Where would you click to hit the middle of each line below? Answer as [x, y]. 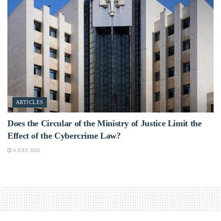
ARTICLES [30, 102]
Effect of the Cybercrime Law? [64, 136]
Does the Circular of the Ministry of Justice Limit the [105, 124]
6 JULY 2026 [26, 150]
